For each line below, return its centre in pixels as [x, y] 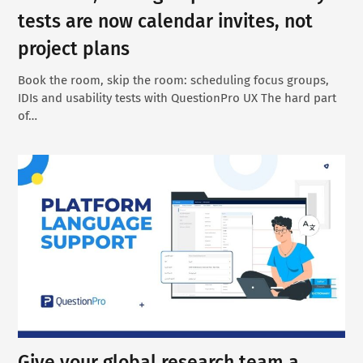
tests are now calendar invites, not [166, 21]
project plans [74, 48]
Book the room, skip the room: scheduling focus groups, [174, 80]
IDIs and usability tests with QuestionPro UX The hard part [177, 98]
